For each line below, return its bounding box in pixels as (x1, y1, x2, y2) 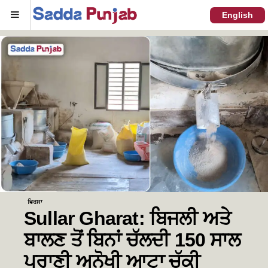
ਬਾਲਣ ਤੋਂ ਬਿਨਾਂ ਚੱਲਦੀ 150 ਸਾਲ (24, 229, 240, 251)
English (222, 10, 253, 20)
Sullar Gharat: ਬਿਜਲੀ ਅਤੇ (24, 207, 231, 229)
